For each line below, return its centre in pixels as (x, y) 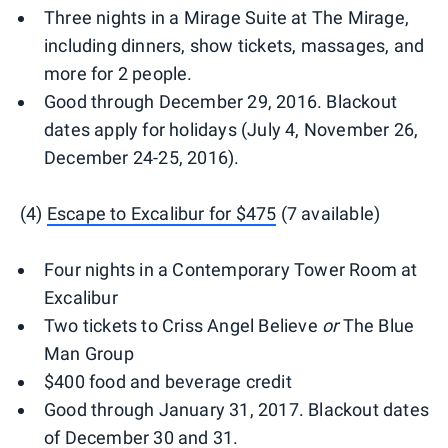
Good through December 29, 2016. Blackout (221, 102)
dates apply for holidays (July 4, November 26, (231, 130)
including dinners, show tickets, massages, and (234, 46)
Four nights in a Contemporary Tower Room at (231, 270)
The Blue (376, 326)
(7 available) (328, 214)
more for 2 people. (118, 74)
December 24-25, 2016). (142, 158)
